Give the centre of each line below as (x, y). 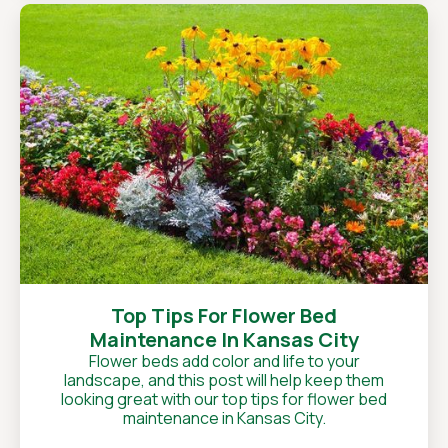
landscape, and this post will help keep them (224, 380)
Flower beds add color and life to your (224, 361)
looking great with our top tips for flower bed (224, 399)
